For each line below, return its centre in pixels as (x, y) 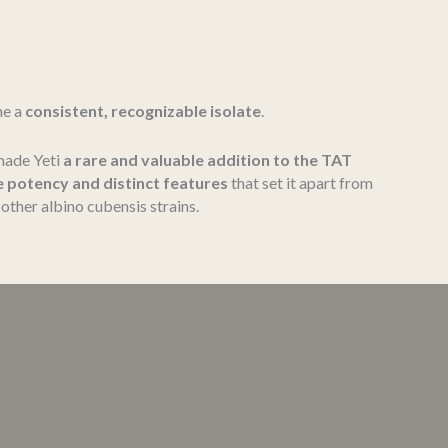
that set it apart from (300, 182)
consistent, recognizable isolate (143, 110)
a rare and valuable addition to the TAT (207, 159)
